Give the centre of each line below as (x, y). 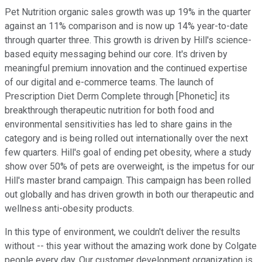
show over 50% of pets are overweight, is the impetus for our (130, 167)
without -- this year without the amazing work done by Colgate (131, 246)
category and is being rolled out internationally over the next (126, 139)
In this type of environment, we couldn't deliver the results (123, 232)
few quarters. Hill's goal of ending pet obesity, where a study (128, 153)
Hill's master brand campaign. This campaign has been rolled (128, 181)
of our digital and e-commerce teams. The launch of (109, 82)
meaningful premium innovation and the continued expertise (126, 68)
